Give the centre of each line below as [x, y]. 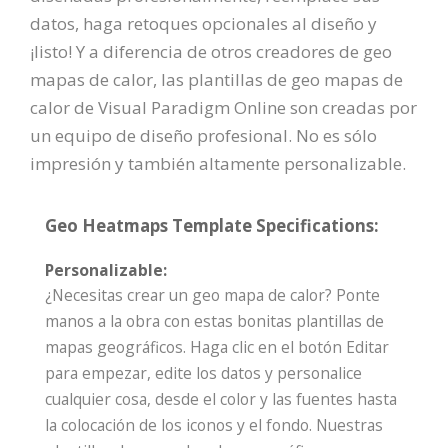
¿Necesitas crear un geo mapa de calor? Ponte [212, 295]
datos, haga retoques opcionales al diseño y [203, 24]
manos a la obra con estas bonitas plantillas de [214, 321]
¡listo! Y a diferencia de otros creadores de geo [211, 52]
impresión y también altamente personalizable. [218, 164]
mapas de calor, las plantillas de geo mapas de [216, 80]
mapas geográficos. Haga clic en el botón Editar [217, 347]
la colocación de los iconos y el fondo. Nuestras [214, 425]
